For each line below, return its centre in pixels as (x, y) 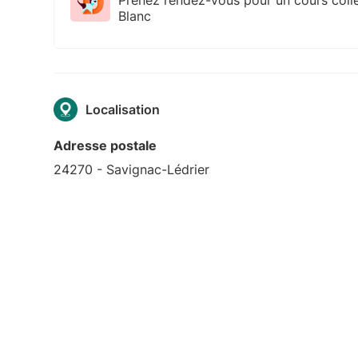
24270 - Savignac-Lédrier (132, 169)
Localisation (123, 109)
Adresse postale (105, 145)
